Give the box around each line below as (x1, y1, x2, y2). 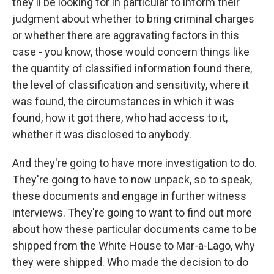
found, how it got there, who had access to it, (12, 111, 228, 124)
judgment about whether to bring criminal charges (12, 12, 254, 25)
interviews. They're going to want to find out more (12, 206, 252, 219)
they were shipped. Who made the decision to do (12, 256, 248, 268)
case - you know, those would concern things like (12, 45, 250, 58)
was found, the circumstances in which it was (12, 95, 234, 108)
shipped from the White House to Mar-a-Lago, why (12, 239, 255, 252)
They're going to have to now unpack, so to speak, (12, 173, 252, 186)
